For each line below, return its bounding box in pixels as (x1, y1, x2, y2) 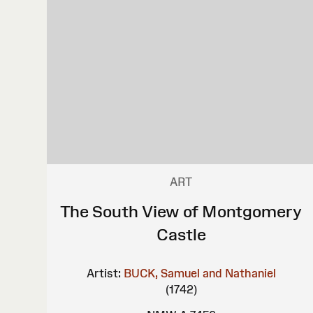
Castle (156, 224, 206, 244)
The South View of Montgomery (60, 201, 303, 221)
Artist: (86, 266, 121, 279)
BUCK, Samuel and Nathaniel (123, 266, 276, 279)
